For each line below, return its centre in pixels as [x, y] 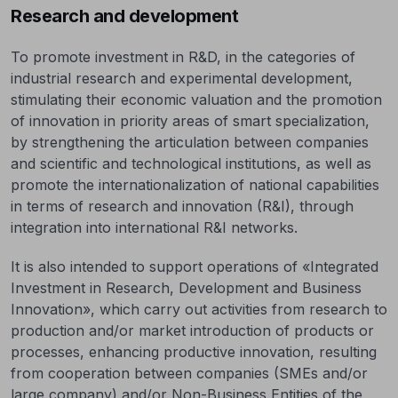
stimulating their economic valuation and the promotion [196, 99]
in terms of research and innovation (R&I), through [182, 206]
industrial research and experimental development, [182, 78]
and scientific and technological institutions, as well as [191, 163]
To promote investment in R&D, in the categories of [183, 56]
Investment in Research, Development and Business [186, 287]
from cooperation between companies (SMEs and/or [189, 373]
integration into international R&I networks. [154, 227]
